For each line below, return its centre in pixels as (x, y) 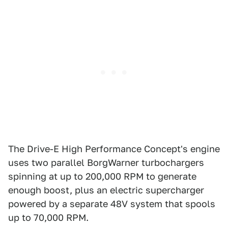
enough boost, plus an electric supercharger (106, 190)
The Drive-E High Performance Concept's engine (114, 149)
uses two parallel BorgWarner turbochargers (106, 163)
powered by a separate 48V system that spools (112, 204)
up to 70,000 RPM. (48, 218)
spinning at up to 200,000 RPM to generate (102, 176)
